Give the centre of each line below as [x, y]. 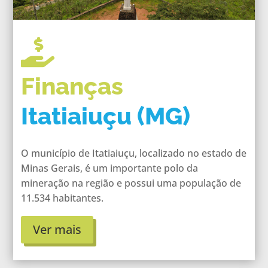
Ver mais [57, 229]
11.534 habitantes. [62, 198]
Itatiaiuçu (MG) [105, 115]
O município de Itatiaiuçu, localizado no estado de [133, 153]
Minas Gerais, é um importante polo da [109, 168]
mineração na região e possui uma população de [131, 183]
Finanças [72, 86]
